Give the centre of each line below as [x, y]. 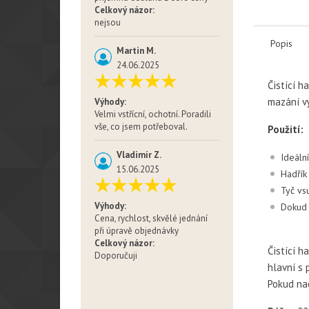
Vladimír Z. [139, 155]
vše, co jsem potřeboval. [141, 127]
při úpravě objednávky [137, 231]
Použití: [285, 129]
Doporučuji [116, 256]
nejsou [108, 23]
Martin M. [136, 51]
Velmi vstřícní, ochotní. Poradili [153, 114]
